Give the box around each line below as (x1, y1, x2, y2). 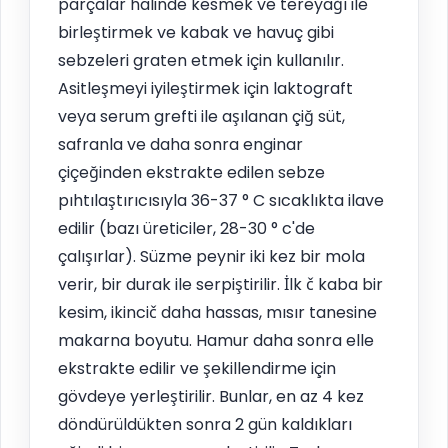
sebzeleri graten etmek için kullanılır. (58, 49, 344, 73)
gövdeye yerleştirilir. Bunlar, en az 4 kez (58, 385, 364, 409)
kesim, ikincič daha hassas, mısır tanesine (58, 301, 377, 325)
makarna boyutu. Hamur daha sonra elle (58, 329, 374, 353)
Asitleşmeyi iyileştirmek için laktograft (58, 77, 353, 101)
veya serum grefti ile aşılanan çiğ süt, (58, 105, 345, 129)
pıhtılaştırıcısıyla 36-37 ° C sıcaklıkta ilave (58, 189, 384, 213)
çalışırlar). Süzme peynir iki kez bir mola (58, 245, 365, 269)
